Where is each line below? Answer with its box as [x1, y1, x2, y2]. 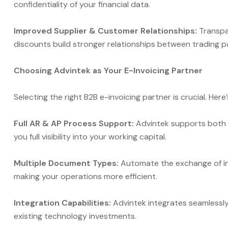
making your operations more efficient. [14, 170, 157, 182]
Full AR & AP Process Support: [14, 118, 136, 129]
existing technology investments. [14, 210, 136, 221]
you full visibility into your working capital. [14, 131, 166, 142]
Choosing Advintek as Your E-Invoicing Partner [14, 65, 203, 76]
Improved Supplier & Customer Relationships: [14, 25, 197, 37]
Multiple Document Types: [14, 157, 119, 168]
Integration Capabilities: [14, 197, 113, 208]
